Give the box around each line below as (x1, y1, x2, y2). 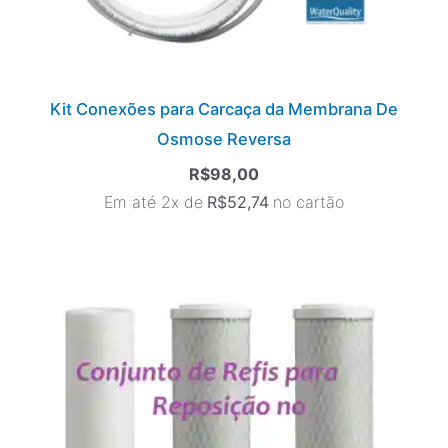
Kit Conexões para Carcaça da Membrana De (50, 99, 398, 120)
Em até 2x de (104, 192, 203, 213)
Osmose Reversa (157, 129, 291, 150)
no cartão (273, 192, 344, 213)
